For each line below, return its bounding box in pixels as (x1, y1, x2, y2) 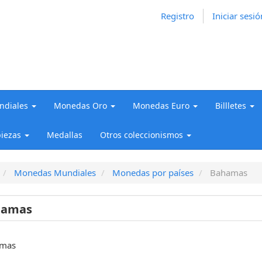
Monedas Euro (133, 99, 189, 111)
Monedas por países (112, 167, 194, 178)
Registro (161, 10, 194, 22)
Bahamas (209, 167, 247, 178)
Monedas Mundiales (13, 167, 96, 178)
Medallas (47, 129, 82, 140)
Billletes (215, 99, 246, 111)
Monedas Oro (54, 99, 107, 111)
